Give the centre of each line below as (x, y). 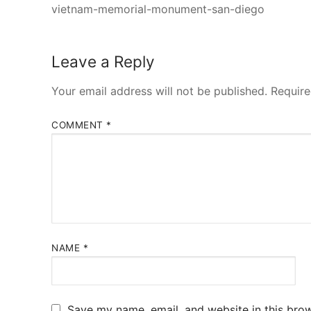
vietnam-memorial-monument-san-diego (158, 9)
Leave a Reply (103, 61)
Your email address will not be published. (159, 91)
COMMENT (79, 125)
